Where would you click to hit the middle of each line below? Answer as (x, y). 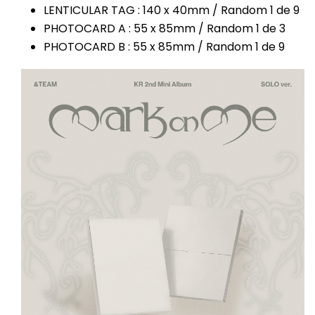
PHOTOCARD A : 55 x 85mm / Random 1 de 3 (165, 29)
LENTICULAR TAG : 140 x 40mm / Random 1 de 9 (172, 11)
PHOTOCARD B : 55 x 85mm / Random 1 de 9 (164, 47)
